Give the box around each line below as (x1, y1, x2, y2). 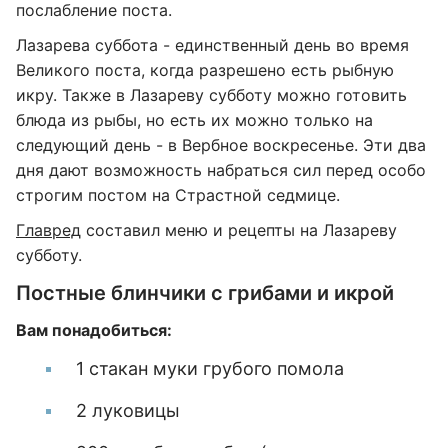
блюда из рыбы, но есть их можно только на (16, 110, 373, 130)
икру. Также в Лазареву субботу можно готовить (16, 85, 407, 105)
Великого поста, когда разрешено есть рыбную (16, 60, 394, 80)
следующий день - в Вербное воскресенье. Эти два (16, 135, 426, 155)
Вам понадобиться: (16, 320, 172, 340)
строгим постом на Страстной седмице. (16, 185, 340, 205)
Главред (16, 220, 81, 240)
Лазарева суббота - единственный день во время (16, 35, 409, 55)
